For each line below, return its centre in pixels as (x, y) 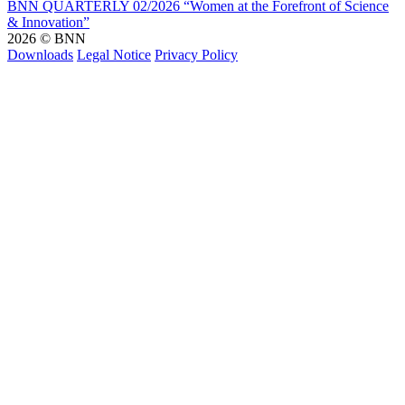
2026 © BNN (47, 38)
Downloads (40, 54)
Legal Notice (114, 54)
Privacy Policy (196, 54)
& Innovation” (48, 22)
